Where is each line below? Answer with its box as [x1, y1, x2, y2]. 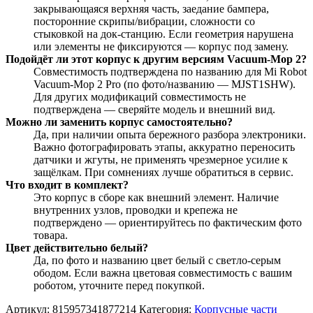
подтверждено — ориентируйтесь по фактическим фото [34, 217, 302, 229]
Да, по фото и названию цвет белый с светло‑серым [34, 254, 281, 267]
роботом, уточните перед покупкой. [34, 279, 205, 292]
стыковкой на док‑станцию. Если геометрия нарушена [34, 28, 293, 41]
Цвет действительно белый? [6, 242, 148, 254]
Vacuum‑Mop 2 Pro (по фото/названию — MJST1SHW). [34, 78, 296, 91]
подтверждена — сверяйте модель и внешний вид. [34, 103, 275, 116]
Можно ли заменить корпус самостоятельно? [6, 116, 233, 129]
